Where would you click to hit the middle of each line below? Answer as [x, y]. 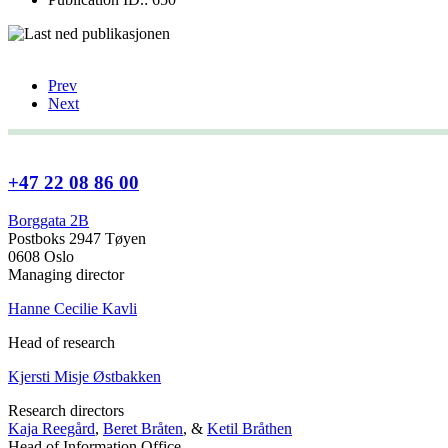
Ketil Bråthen [249, 429]
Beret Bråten [143, 429]
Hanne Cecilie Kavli [72, 309]
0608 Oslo [41, 257]
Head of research [61, 343]
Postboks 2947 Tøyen [77, 239]
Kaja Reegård [51, 429]
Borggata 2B [48, 221]
